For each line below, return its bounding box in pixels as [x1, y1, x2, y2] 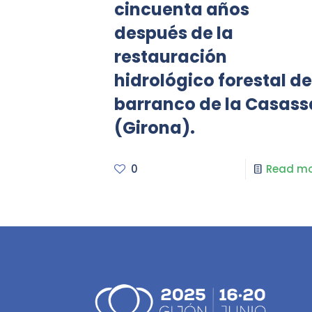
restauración [114, 45, 227, 68]
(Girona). [114, 116, 195, 139]
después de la [114, 22, 233, 45]
